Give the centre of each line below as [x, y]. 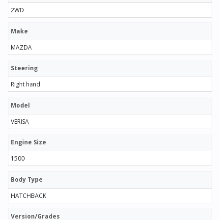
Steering [24, 68]
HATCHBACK [28, 195]
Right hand [26, 84]
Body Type [27, 179]
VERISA [20, 121]
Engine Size [28, 142]
